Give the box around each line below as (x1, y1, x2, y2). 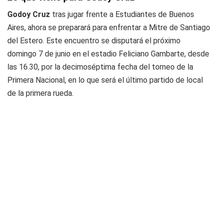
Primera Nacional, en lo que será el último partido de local (7, 75, 203, 85)
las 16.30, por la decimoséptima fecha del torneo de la (7, 62, 193, 72)
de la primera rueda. (7, 89, 73, 98)
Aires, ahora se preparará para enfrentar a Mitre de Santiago (7, 23, 210, 32)
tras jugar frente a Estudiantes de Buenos (52, 10, 194, 19)
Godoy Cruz (7, 10, 52, 19)
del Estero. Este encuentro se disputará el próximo (7, 36, 181, 45)
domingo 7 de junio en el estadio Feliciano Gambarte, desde (7, 49, 209, 58)
